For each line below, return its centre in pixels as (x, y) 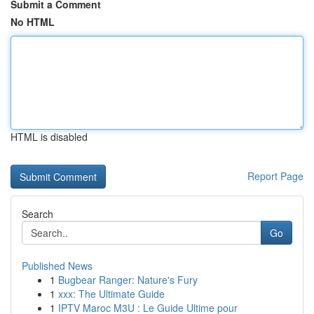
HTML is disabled (49, 137)
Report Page (275, 176)
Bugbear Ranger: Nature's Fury (128, 280)
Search (37, 214)
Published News (57, 266)
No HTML (33, 22)
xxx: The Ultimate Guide (111, 294)
